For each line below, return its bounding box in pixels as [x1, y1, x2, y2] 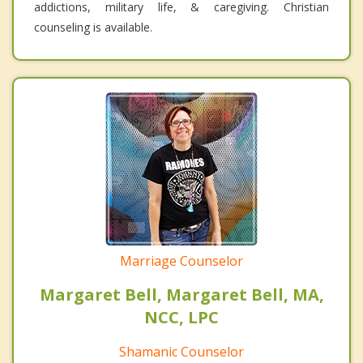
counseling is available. [34, 19, 152, 35]
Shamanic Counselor [119, 342, 244, 361]
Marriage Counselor [120, 251, 243, 270]
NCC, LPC [144, 305, 219, 328]
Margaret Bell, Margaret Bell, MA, [39, 283, 324, 305]
